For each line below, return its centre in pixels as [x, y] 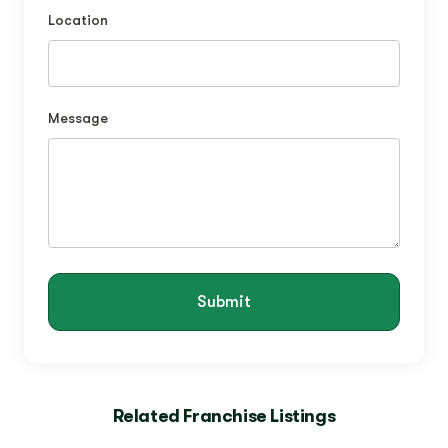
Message [78, 118]
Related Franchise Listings [224, 416]
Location [78, 20]
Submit [224, 302]
